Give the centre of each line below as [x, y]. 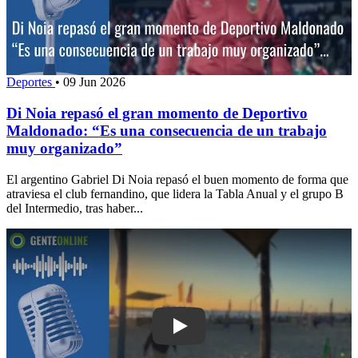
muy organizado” [64, 149]
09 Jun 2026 [94, 82]
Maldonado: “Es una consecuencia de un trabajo [167, 131]
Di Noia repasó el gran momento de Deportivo [157, 113]
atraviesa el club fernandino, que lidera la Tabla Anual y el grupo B [175, 193]
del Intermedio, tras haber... [75, 208]
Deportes [31, 82]
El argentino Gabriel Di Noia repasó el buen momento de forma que [177, 179]
